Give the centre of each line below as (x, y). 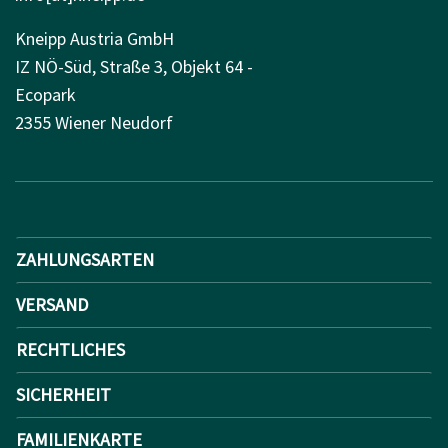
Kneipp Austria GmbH (94, 38)
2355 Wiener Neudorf (94, 122)
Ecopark (45, 94)
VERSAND (52, 304)
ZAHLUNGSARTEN (85, 259)
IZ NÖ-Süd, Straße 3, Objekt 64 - (134, 66)
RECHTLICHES (70, 349)
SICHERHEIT (63, 394)
